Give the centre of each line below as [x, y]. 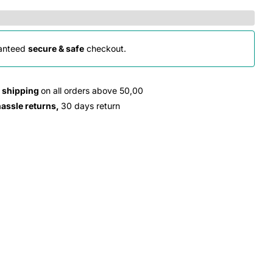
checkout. [105, 48]
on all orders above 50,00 [92, 90]
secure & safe [56, 48]
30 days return [91, 105]
